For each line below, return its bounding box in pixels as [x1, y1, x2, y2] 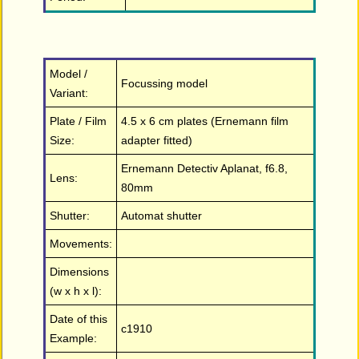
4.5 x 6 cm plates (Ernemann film [121, 115, 289, 128]
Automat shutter [121, 209, 203, 223]
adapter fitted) [121, 134, 193, 147]
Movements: [50, 237, 113, 251]
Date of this [50, 313, 108, 326]
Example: [50, 332, 98, 345]
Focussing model [121, 77, 208, 91]
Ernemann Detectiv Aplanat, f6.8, [121, 162, 288, 175]
